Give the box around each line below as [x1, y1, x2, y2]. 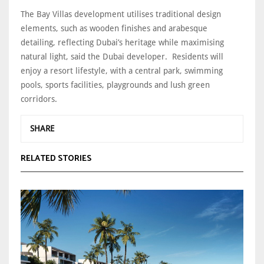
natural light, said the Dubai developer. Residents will [21, 51, 223, 61]
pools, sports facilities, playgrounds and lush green [21, 80, 210, 90]
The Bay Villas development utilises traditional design [21, 9, 221, 19]
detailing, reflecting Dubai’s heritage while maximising [21, 37, 224, 47]
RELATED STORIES [21, 151, 91, 166]
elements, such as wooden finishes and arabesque [21, 23, 207, 33]
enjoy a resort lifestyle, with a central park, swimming [21, 65, 223, 75]
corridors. [21, 94, 60, 104]
